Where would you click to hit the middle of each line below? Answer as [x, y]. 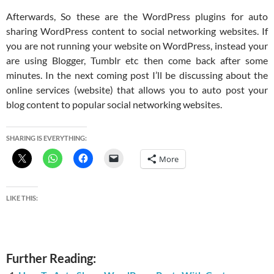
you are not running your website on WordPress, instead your [137, 46]
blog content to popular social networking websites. [114, 105]
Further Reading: [51, 258]
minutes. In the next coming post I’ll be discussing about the [137, 75]
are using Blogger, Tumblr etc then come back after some [137, 61]
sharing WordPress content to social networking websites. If [137, 31]
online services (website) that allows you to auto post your [137, 90]
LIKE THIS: [22, 198]
